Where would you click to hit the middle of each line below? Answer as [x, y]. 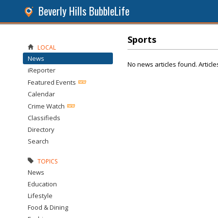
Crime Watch [46, 106]
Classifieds [44, 118]
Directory [41, 129]
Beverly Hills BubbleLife [84, 11]
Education [42, 184]
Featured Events [52, 82]
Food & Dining [48, 207]
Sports [142, 39]
